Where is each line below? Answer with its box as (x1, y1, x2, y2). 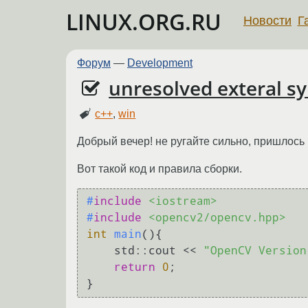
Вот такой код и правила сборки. (77, 162, 242, 175)
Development (127, 57, 192, 69)
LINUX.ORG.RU (66, 7, 221, 36)
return (114, 261, 155, 274)
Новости (243, 13, 291, 27)
